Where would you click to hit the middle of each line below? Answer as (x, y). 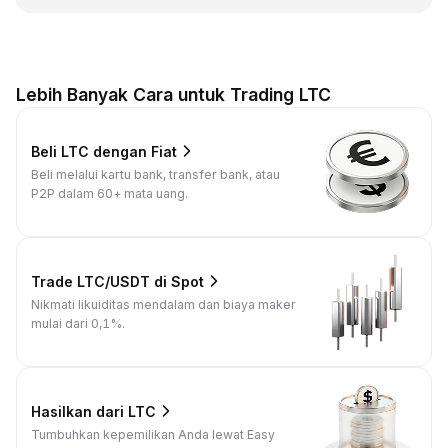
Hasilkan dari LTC (93, 411)
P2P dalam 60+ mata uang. (109, 194)
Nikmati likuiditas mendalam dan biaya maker (163, 305)
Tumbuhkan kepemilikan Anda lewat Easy (153, 435)
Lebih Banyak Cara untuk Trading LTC (173, 94)
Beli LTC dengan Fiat (104, 151)
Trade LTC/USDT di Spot (117, 281)
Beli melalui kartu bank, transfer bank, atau (155, 175)
